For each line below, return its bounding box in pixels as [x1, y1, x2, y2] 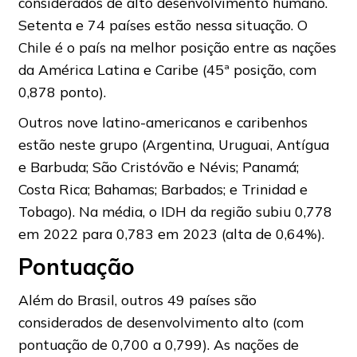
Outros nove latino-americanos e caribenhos [18, 113, 308, 131]
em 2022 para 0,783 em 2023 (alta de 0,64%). [18, 225, 324, 242]
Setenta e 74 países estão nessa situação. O [18, 16, 308, 33]
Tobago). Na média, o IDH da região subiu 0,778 [18, 202, 332, 220]
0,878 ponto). [18, 83, 106, 100]
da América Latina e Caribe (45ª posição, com [18, 61, 316, 78]
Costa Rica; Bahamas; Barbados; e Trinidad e [18, 180, 308, 198]
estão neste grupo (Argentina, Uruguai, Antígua [18, 135, 329, 153]
